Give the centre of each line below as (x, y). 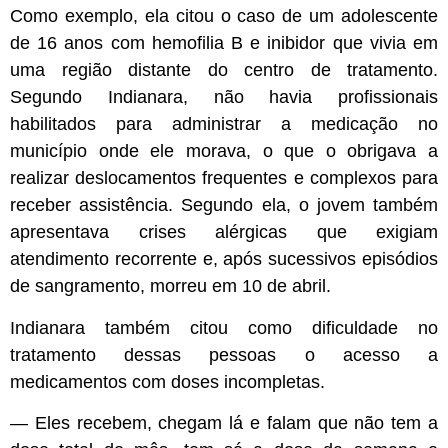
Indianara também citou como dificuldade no (224, 327)
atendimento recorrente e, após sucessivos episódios (224, 259)
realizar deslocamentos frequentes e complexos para (224, 178)
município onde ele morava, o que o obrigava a (224, 151)
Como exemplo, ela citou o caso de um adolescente (224, 16)
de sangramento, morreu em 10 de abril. (170, 286)
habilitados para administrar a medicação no (224, 124)
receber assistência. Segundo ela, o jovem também (224, 205)
